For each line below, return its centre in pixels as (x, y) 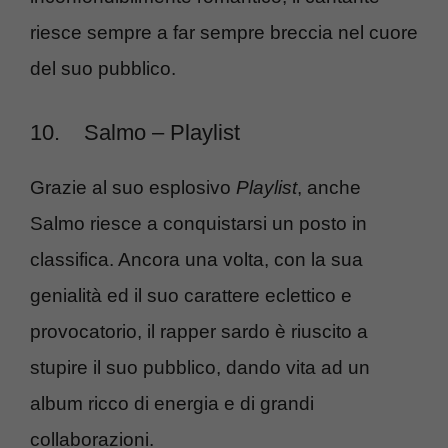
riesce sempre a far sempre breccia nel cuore (224, 32)
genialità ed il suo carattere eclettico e (191, 295)
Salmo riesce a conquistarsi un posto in (198, 223)
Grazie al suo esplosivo (133, 187)
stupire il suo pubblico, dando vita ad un (200, 367)
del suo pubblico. (103, 68)
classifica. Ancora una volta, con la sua (196, 259)
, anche (329, 187)
